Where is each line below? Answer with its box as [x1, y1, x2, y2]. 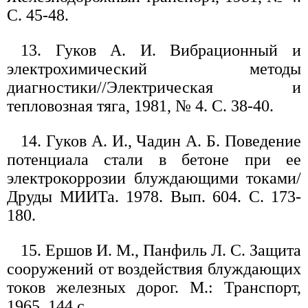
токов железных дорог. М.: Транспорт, [7, 278, 301, 297]
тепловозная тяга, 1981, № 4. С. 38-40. [7, 97, 274, 115]
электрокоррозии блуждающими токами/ [7, 169, 301, 188]
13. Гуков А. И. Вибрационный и [21, 41, 301, 60]
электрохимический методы [7, 60, 301, 78]
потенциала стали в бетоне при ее [7, 151, 301, 169]
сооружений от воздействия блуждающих [7, 260, 301, 278]
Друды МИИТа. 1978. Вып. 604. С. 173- [7, 188, 301, 206]
